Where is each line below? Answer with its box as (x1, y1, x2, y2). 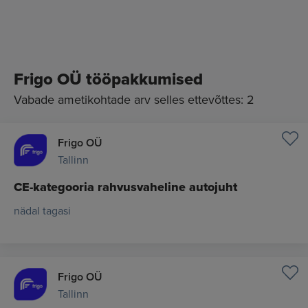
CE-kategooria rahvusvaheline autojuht (14, 177, 237, 196)
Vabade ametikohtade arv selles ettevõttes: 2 (14, 90, 254, 108)
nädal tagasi (14, 202, 71, 218)
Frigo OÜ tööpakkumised (14, 66, 203, 91)
